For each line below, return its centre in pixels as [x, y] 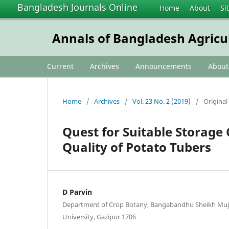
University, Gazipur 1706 [99, 216]
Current [60, 66]
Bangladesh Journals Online [77, 7]
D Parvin [77, 192]
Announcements [164, 66]
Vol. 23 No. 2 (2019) [162, 101]
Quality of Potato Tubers [137, 147]
